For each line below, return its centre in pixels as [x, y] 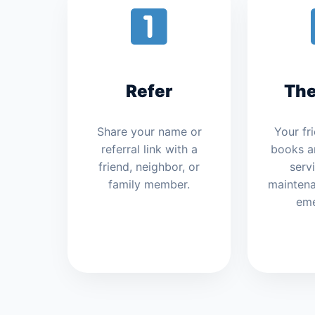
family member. [149, 185]
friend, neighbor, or [149, 167]
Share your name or [149, 132]
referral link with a [149, 149]
